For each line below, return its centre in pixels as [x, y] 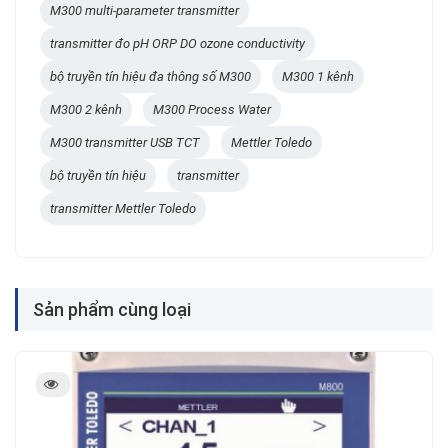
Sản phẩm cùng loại [112, 309]
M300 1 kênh [318, 76]
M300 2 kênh [86, 109]
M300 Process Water [212, 109]
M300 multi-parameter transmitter [144, 10]
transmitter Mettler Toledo [123, 208]
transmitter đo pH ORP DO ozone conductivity [177, 43]
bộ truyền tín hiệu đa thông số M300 [150, 76]
